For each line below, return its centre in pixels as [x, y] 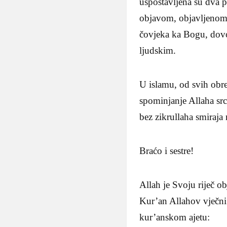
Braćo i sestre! [167, 151]
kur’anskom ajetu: [175, 217]
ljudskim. [158, 51]
